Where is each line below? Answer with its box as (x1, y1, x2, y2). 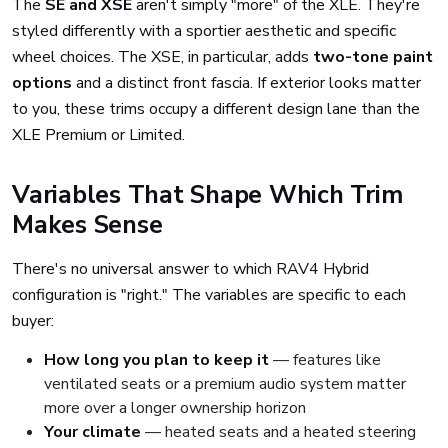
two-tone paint (313, 46, 433, 68)
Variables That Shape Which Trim (12, 178, 403, 212)
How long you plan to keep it (44, 349, 269, 371)
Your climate (44, 421, 141, 443)
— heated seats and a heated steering (141, 421, 416, 443)
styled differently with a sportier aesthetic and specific (12, 20, 396, 42)
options (12, 72, 72, 94)
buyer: (12, 310, 54, 332)
